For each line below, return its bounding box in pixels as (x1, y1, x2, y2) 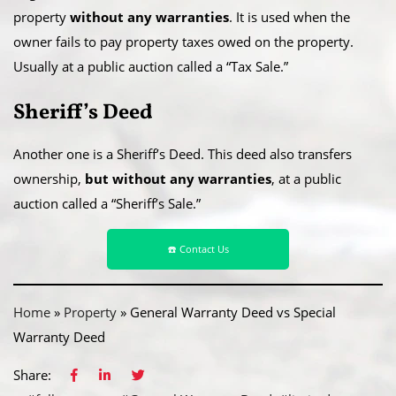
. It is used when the (229, 7, 350, 26)
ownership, (13, 169, 81, 187)
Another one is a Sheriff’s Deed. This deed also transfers (13, 144, 352, 163)
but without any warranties (81, 169, 271, 187)
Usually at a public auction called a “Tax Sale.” (13, 57, 288, 75)
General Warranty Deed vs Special (130, 303, 336, 322)
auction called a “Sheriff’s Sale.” (13, 194, 201, 212)
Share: (13, 366, 55, 385)
